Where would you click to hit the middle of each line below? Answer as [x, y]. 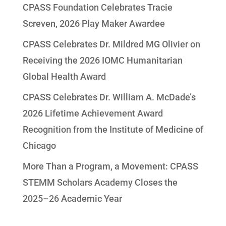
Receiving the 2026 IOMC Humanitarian [102, 61]
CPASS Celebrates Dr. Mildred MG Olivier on [111, 44]
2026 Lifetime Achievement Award [93, 114]
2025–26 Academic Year [72, 199]
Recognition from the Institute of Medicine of [113, 130]
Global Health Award [64, 77]
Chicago [39, 146]
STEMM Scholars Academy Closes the [100, 183]
